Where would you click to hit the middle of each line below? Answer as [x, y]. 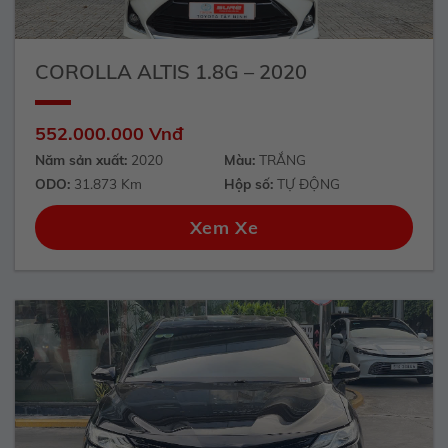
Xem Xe [224, 228]
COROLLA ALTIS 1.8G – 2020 [170, 71]
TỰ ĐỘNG [306, 183]
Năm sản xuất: [80, 160]
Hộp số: [248, 183]
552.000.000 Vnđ [108, 133]
